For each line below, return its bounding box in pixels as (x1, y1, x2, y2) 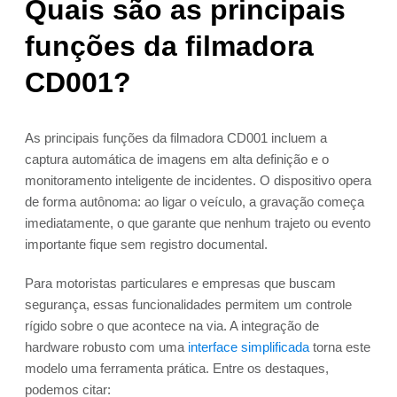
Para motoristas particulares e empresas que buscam (25, 276, 336, 292)
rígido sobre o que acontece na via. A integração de (25, 318, 319, 334)
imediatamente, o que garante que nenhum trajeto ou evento (25, 215, 370, 231)
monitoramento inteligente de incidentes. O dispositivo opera (25, 173, 371, 189)
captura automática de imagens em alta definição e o (25, 152, 329, 167)
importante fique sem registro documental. (25, 237, 268, 253)
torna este (309, 339, 370, 355)
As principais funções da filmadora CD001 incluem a (25, 130, 327, 146)
